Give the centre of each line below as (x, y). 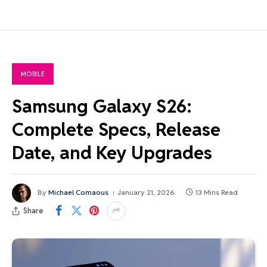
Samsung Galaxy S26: (102, 106)
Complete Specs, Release (116, 129)
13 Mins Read (217, 193)
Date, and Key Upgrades (112, 152)
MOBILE (33, 74)
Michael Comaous (78, 193)
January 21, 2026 (146, 193)
